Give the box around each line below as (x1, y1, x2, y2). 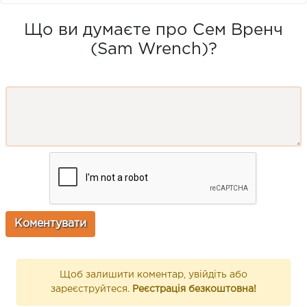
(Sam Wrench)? (90, 42, 217, 57)
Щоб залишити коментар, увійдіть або (60, 271, 247, 279)
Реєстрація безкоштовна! (132, 285, 256, 293)
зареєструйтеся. (51, 285, 132, 293)
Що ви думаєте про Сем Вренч (24, 23, 283, 38)
